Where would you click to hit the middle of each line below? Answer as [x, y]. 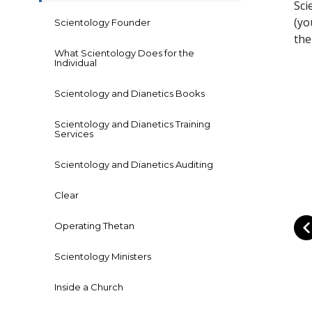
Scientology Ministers [103, 257]
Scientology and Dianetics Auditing [134, 165]
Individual [76, 63]
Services [74, 134]
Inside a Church [89, 287]
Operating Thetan [94, 226]
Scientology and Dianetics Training [132, 124]
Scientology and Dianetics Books [130, 94]
